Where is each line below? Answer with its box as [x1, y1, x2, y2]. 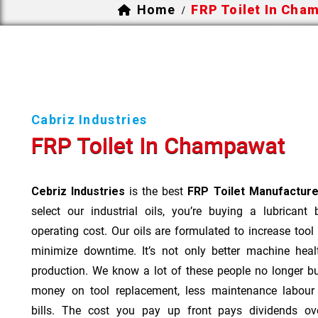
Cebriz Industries [31, 184, 126, 198]
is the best [125, 184, 188, 198]
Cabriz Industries [31, 111, 148, 127]
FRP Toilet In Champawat [31, 131, 285, 159]
